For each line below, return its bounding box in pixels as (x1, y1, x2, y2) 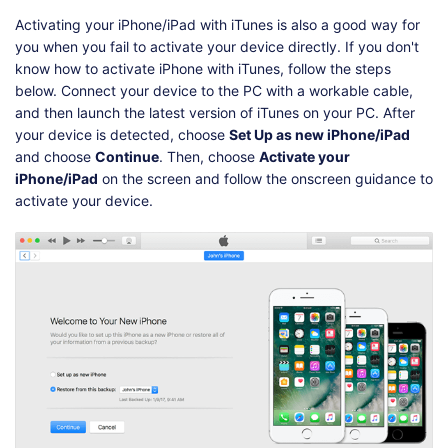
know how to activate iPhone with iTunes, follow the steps (15, 60, 391, 78)
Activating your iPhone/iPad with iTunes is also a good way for (15, 16, 420, 34)
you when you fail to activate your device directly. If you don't (15, 38, 419, 56)
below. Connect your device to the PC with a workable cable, (15, 82, 413, 100)
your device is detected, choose (15, 126, 229, 144)
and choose (15, 148, 95, 166)
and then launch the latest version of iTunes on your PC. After (15, 104, 415, 122)
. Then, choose (159, 148, 259, 166)
